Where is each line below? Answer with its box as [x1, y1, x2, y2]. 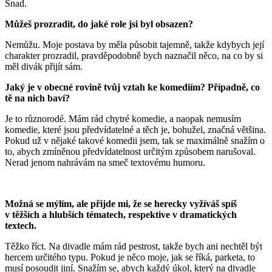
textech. [5, 220, 36, 231]
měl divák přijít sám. [5, 61, 83, 72]
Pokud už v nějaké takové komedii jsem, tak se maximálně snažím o [5, 135, 265, 146]
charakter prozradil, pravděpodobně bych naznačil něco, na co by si [5, 50, 263, 61]
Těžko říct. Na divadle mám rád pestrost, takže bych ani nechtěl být [5, 240, 262, 251]
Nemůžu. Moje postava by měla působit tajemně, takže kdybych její [5, 39, 264, 50]
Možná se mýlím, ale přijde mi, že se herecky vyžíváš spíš [5, 198, 237, 209]
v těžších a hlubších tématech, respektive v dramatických [5, 209, 237, 220]
